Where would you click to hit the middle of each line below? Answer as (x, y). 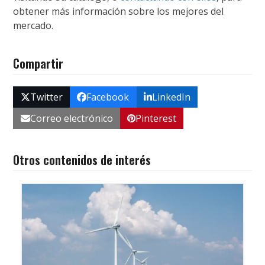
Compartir (38, 63)
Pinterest (156, 119)
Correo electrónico (71, 119)
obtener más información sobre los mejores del (119, 11)
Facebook (108, 97)
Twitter (46, 97)
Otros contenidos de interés (82, 160)
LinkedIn (171, 97)
